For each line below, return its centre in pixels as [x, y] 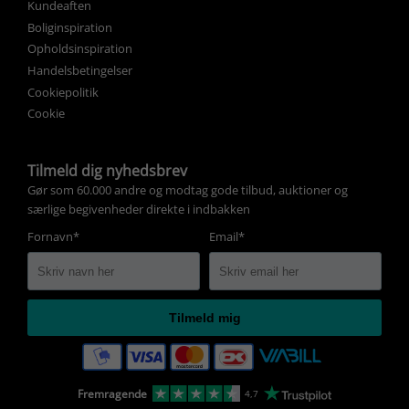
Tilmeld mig [204, 318]
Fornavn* [53, 237]
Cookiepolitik [63, 92]
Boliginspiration [70, 27]
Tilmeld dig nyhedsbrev [107, 171]
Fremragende [112, 393]
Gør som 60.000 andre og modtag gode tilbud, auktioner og [188, 190]
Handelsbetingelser [80, 70]
